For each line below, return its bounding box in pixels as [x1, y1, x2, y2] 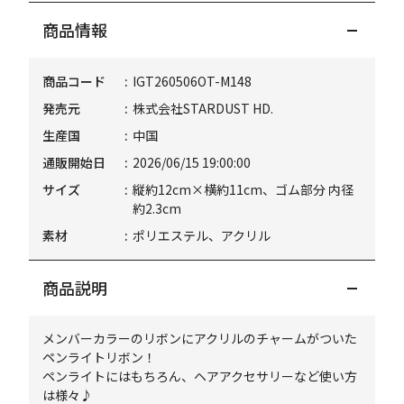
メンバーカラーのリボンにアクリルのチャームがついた [42, 329, 358, 347]
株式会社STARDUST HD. [133, 99, 274, 117]
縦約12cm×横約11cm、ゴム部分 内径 [133, 180, 354, 198]
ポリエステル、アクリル [133, 226, 271, 244]
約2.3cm [133, 199, 182, 217]
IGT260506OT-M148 [133, 72, 252, 90]
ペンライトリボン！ [42, 348, 157, 366]
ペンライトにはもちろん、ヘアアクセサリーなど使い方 [42, 367, 358, 385]
